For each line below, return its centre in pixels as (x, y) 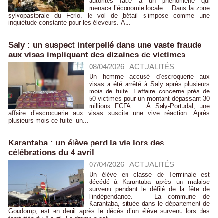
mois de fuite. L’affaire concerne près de (149, 91)
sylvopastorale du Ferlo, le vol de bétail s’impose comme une (109, 15)
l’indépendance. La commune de (149, 196)
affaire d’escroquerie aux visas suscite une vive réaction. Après (109, 113)
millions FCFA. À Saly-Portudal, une (149, 106)
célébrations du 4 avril (51, 153)
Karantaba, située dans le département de (149, 204)
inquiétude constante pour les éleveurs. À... (70, 23)
